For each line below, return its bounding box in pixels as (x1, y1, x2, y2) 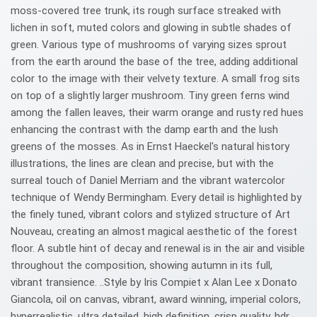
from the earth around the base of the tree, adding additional (11, 55, 298, 68)
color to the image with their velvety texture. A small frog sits (11, 72, 300, 85)
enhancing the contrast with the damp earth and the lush (11, 123, 278, 136)
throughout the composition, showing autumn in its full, (11, 259, 272, 272)
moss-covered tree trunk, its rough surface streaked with (11, 4, 281, 17)
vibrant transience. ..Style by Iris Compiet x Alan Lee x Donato (11, 276, 297, 289)
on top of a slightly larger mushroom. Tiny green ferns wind (11, 89, 289, 102)
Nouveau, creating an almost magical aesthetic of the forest (11, 225, 297, 238)
